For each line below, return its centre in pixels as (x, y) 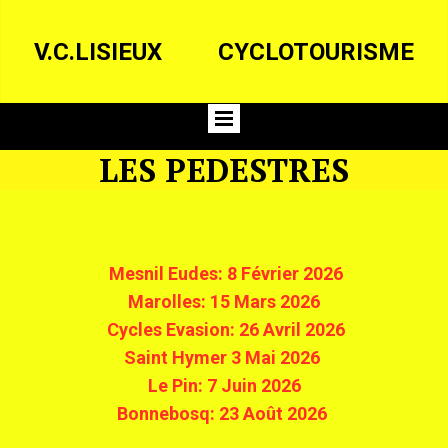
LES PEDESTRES (224, 170)
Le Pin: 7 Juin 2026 (224, 385)
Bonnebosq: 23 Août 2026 (220, 413)
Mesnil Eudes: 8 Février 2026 (224, 273)
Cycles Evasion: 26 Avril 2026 (224, 329)
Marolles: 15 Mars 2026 (224, 301)
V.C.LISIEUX (97, 51)
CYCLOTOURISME (316, 51)
